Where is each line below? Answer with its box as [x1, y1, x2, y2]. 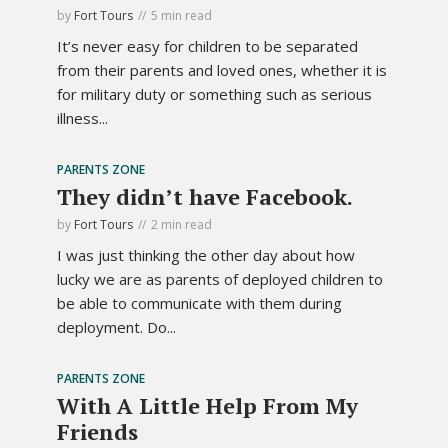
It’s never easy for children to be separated [57, 35, 358, 56]
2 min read [151, 215, 212, 233]
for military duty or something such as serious [57, 83, 372, 104]
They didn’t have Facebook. [57, 181, 353, 211]
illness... [57, 107, 108, 128]
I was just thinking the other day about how [57, 244, 355, 265]
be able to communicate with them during [57, 292, 342, 313]
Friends [57, 416, 138, 446]
